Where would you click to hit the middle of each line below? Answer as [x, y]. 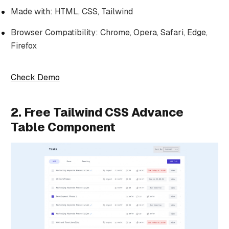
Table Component [63, 127]
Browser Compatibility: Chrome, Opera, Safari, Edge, [109, 32]
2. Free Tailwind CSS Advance [97, 112]
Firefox [24, 45]
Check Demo [35, 77]
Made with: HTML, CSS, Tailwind [72, 11]
